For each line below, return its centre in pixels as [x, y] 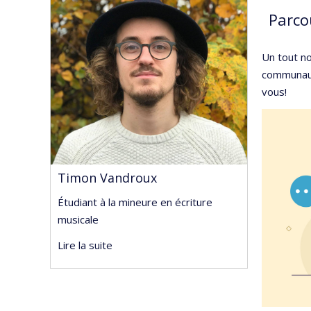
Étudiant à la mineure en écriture [135, 202]
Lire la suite [85, 245]
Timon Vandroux [107, 178]
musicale [78, 219]
